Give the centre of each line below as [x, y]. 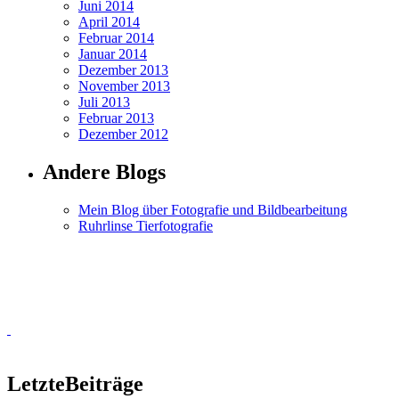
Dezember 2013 [123, 69]
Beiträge [104, 383]
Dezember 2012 [123, 134]
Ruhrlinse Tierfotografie [146, 225]
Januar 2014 [113, 53]
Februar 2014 [116, 37]
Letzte [36, 383]
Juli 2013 [104, 102]
